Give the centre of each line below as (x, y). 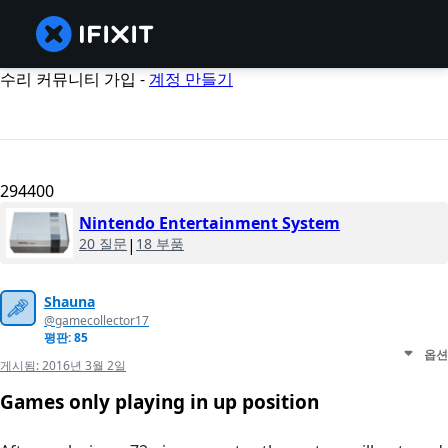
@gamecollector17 (96, 321)
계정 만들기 (191, 79)
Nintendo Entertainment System (209, 223)
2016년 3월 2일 (84, 366)
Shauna (69, 302)
